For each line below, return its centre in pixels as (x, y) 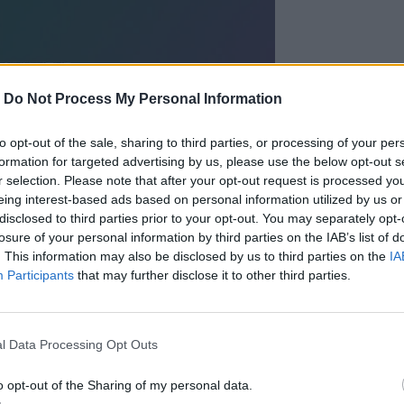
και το (45, 259)
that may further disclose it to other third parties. (212, 275)
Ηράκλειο (94, 259)
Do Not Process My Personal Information (143, 98)
